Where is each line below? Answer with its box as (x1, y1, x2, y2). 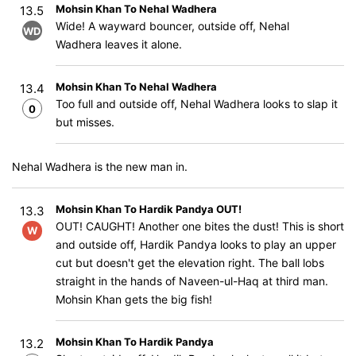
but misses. (56, 115, 114, 129)
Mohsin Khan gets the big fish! (56, 292, 212, 306)
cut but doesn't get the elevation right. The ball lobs (56, 256, 324, 269)
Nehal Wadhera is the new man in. (12, 160, 188, 173)
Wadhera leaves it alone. (56, 37, 182, 51)
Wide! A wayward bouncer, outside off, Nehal (56, 19, 289, 33)
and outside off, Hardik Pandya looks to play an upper (56, 238, 336, 251)
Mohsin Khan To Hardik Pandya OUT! (56, 203, 242, 215)
